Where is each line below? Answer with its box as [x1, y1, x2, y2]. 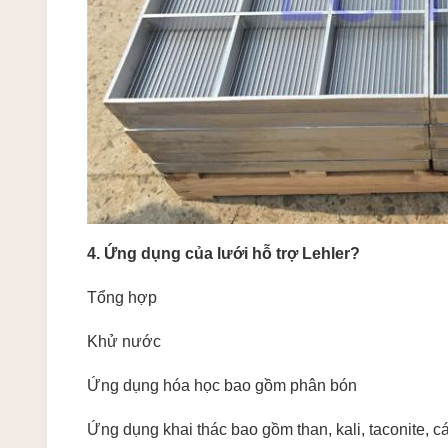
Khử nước [87, 333, 161, 350]
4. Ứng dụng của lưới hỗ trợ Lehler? [87, 245, 360, 262]
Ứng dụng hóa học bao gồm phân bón [87, 377, 357, 394]
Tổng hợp [87, 289, 157, 306]
